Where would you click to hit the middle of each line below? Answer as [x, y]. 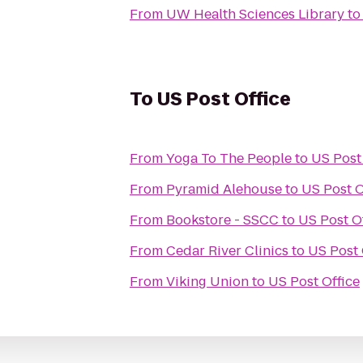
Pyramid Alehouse [224, 189]
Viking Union [207, 282]
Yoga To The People [229, 158]
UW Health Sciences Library [255, 14]
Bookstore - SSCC [222, 220]
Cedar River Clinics [227, 251]
